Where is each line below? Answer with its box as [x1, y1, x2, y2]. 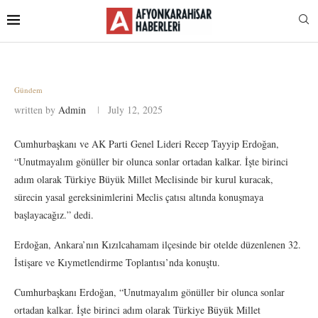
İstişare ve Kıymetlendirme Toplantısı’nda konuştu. [14, 255, 220, 269]
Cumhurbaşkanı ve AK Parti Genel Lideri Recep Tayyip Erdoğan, [14, 136, 279, 150]
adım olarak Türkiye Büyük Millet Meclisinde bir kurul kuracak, [14, 172, 273, 186]
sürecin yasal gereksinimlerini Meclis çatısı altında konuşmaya [14, 190, 263, 204]
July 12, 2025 [108, 102, 163, 116]
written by [14, 102, 58, 116]
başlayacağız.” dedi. [14, 207, 94, 221]
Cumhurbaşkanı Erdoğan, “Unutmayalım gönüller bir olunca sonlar [14, 285, 285, 299]
